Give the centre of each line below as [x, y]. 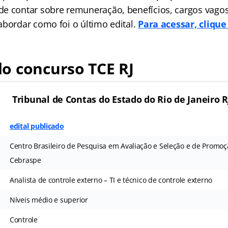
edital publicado [37, 126]
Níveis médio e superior [49, 200]
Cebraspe [25, 160]
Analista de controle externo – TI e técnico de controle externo [111, 180]
